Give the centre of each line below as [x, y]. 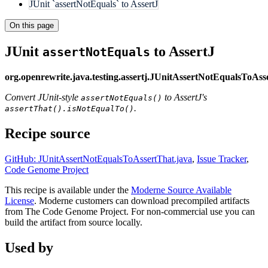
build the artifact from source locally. [74, 222]
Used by [29, 247]
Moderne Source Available [181, 190]
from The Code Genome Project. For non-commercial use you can [130, 211]
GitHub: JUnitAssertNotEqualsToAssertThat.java [98, 159]
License [19, 200]
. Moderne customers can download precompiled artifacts [142, 200]
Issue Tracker [222, 159]
